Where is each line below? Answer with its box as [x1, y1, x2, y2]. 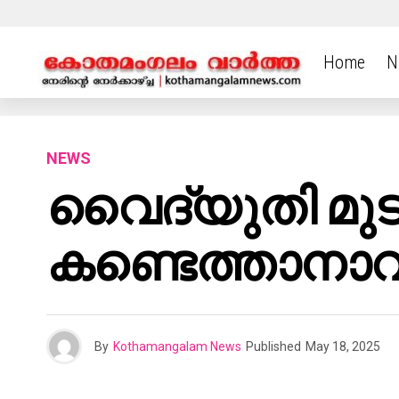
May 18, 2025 [305, 338, 380, 354]
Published [246, 338, 301, 354]
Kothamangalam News [113, 338, 241, 354]
